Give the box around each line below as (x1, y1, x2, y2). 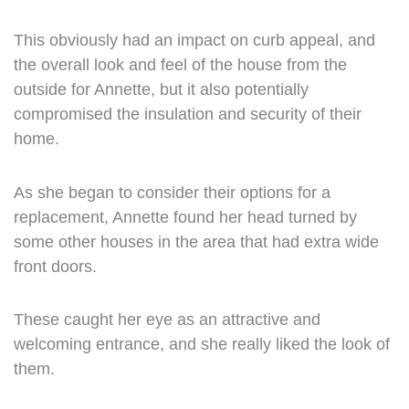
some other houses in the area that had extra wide (13, 232, 379, 251)
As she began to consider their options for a (13, 183, 330, 202)
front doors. (13, 257, 97, 276)
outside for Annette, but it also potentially (13, 80, 309, 99)
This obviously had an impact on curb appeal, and (13, 31, 375, 49)
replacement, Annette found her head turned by (13, 207, 357, 226)
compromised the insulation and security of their (13, 105, 362, 123)
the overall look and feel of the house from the (13, 56, 347, 74)
